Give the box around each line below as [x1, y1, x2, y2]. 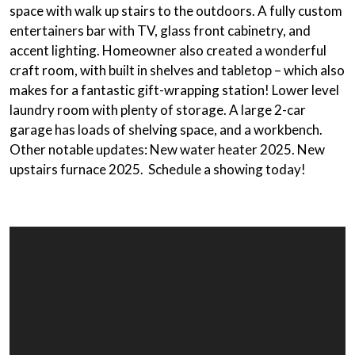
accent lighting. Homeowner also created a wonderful [10, 42, 326, 59]
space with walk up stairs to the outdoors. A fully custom [10, 2, 342, 19]
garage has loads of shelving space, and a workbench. [10, 121, 323, 138]
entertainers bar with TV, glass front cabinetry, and [10, 22, 311, 39]
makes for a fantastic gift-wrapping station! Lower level [10, 82, 339, 98]
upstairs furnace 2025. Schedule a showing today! [10, 161, 306, 177]
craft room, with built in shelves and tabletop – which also [10, 62, 345, 78]
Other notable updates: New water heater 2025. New [10, 141, 325, 158]
